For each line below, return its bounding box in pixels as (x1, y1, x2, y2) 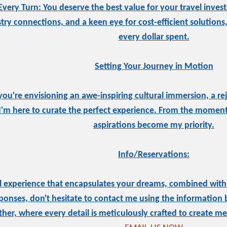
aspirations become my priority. (93, 120, 214, 130)
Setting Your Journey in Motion (94, 61, 213, 71)
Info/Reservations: (118, 149, 190, 160)
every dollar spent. (118, 32, 190, 42)
